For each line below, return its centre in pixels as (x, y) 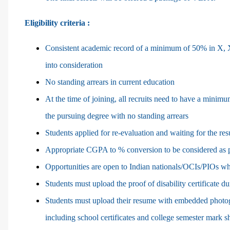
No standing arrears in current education (110, 82)
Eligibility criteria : (57, 23)
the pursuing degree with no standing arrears (117, 116)
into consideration (74, 65)
